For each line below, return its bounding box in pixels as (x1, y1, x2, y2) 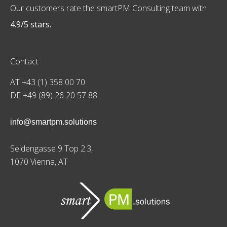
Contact (10, 55, 39, 67)
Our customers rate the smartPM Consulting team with (10, 2, 207, 14)
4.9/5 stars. (10, 18, 51, 30)
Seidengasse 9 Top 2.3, (10, 142, 93, 154)
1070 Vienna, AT (10, 156, 68, 167)
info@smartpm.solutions (10, 117, 97, 126)
